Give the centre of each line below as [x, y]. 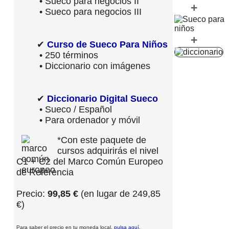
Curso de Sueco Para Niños [107, 45]
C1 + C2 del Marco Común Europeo [90, 162]
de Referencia [45, 173]
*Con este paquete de [102, 140]
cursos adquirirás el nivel [108, 151]
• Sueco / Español [74, 110]
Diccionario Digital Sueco [102, 99]
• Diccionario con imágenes [94, 66]
